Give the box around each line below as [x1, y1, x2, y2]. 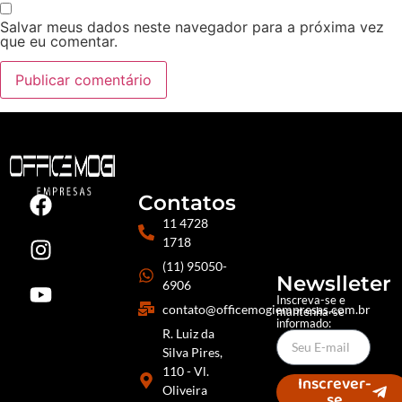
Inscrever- [298, 371, 372, 397]
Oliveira [162, 381, 208, 398]
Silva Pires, [162, 344, 223, 360]
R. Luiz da [162, 325, 215, 341]
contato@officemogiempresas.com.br [162, 301, 371, 317]
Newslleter [276, 270, 392, 296]
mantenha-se [276, 303, 345, 319]
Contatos [137, 189, 236, 215]
